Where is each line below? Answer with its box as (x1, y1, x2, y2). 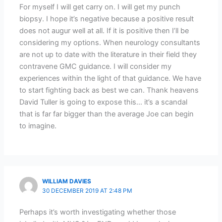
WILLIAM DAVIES (42, 177, 92, 185)
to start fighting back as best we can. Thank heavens (19, 85, 199, 95)
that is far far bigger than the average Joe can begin (19, 109, 194, 118)
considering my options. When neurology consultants (19, 38, 201, 47)
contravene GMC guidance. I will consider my (19, 61, 172, 71)
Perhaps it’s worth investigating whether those (19, 208, 176, 217)
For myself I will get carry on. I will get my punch (19, 2, 181, 11)
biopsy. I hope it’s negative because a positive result (19, 14, 194, 23)
